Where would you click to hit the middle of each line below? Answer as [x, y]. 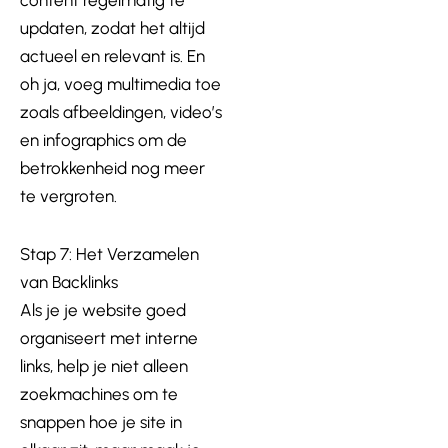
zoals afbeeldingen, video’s [121, 112]
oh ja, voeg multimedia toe [120, 84]
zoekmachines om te [99, 393]
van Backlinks [69, 281]
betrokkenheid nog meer [112, 168]
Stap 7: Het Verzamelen [109, 253]
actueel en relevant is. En [112, 56]
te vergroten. [68, 196]
